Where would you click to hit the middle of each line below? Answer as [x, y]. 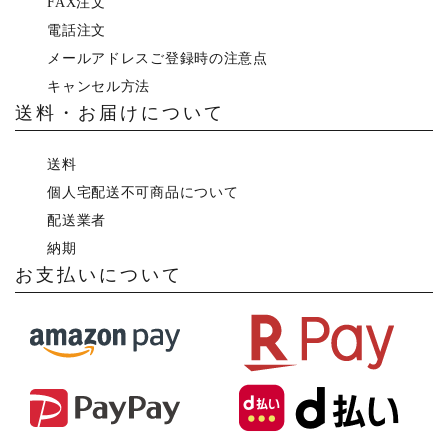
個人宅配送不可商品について [143, 192]
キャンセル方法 [99, 86]
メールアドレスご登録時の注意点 [157, 58]
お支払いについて [99, 274]
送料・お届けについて [120, 112]
